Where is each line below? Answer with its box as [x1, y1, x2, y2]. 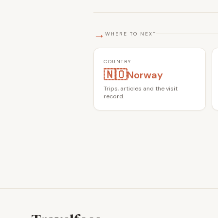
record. [104, 92, 124, 100]
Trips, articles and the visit [104, 84, 178, 92]
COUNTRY [104, 58, 131, 65]
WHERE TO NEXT [105, 31, 156, 37]
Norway [127, 68, 163, 81]
